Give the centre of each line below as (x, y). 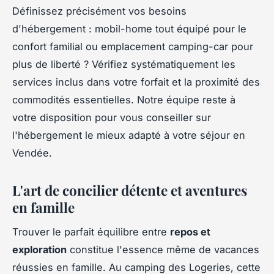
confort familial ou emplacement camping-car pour (133, 46)
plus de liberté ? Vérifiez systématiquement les (124, 64)
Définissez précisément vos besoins (99, 11)
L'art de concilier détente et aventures (130, 190)
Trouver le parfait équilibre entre (91, 232)
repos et (190, 232)
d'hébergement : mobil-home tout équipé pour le (129, 28)
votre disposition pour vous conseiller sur (112, 117)
